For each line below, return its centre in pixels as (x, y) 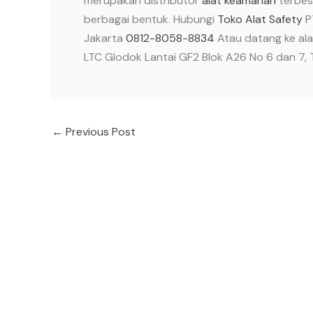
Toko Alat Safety (260, 20)
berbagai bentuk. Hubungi (151, 20)
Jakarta (105, 38)
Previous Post (99, 132)
